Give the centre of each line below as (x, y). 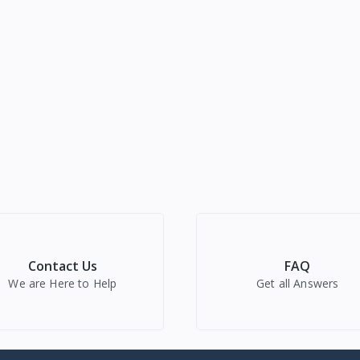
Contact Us (62, 266)
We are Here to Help (63, 284)
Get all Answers (298, 284)
